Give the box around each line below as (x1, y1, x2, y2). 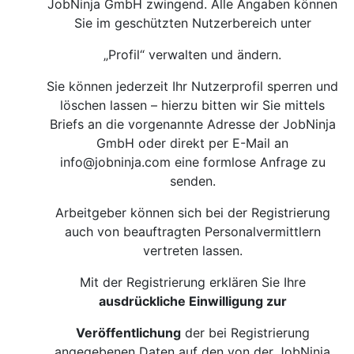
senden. (170, 173, 216, 189)
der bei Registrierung (181, 325, 310, 341)
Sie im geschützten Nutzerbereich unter (74, 15, 311, 31)
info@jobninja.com (60, 154, 175, 170)
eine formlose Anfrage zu (175, 154, 326, 170)
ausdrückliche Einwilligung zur (99, 293, 287, 309)
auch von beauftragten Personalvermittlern (65, 224, 321, 239)
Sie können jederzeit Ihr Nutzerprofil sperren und (47, 78, 339, 94)
